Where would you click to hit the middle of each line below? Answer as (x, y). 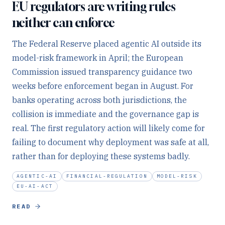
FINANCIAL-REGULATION (107, 176)
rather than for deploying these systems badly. (101, 156)
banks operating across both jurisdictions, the (99, 100)
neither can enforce (64, 23)
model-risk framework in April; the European (98, 58)
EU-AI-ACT (35, 186)
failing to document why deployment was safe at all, (110, 142)
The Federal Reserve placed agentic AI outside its (107, 44)
